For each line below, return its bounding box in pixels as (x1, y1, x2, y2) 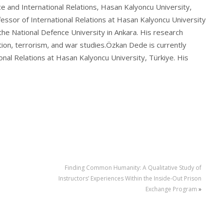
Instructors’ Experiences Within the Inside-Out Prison (58, 174, 201, 183)
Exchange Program (145, 185, 197, 194)
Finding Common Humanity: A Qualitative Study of (64, 163, 201, 172)
